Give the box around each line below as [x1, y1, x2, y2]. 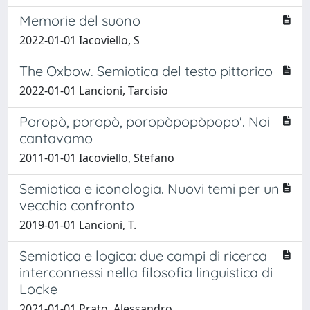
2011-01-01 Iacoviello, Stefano [19, 149, 174, 165]
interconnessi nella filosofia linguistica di [19, 263, 273, 281]
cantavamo [19, 129, 93, 147]
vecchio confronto [19, 196, 134, 214]
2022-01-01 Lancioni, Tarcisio [19, 82, 168, 98]
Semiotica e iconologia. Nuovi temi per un [19, 179, 280, 197]
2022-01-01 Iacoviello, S [19, 32, 140, 48]
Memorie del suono [19, 11, 140, 29]
